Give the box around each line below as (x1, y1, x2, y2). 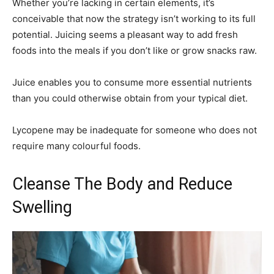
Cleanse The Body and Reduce (12, 174, 232, 194)
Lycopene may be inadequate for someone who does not (12, 124, 257, 136)
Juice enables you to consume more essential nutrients (12, 76, 252, 89)
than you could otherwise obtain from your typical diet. (12, 92, 248, 105)
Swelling (12, 198, 72, 218)
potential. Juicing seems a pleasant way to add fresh (12, 29, 238, 41)
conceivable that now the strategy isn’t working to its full (12, 13, 256, 25)
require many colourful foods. (12, 140, 141, 152)
